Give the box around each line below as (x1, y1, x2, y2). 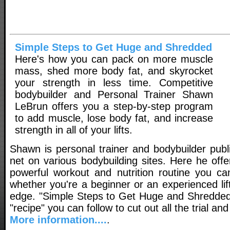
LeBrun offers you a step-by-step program (15, 101, 213, 112)
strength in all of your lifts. (15, 124, 132, 136)
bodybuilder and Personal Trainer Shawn (15, 89, 213, 101)
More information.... (10, 214, 107, 225)
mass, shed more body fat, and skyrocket (15, 65, 213, 77)
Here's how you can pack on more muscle (15, 53, 213, 65)
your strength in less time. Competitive (15, 77, 213, 89)
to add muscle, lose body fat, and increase (15, 112, 213, 124)
